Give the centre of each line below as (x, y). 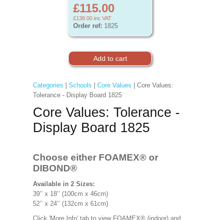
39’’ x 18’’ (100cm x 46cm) (79, 194)
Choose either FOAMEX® (89, 157)
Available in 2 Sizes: (64, 184)
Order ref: (88, 26)
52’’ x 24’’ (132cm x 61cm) (70, 204)
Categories (48, 85)
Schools (80, 85)
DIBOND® (55, 168)
